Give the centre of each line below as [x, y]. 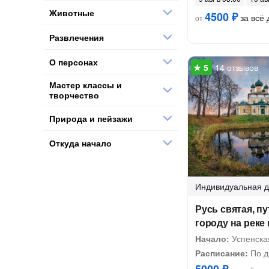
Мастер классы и [86, 85]
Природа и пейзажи [91, 118]
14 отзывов [237, 67]
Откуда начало [80, 143]
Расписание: [222, 253]
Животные [72, 12]
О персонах [74, 62]
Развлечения [77, 37]
